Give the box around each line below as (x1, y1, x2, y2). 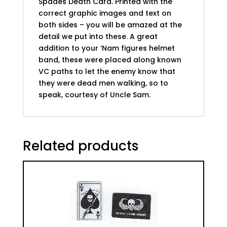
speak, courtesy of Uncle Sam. (38, 89, 150, 100)
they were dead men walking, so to (38, 78, 168, 88)
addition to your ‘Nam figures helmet (38, 43, 175, 53)
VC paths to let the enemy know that (38, 66, 175, 77)
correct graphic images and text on (38, 8, 171, 18)
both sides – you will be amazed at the (38, 19, 182, 30)
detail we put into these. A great (38, 31, 158, 42)
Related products (22, 136, 138, 155)
